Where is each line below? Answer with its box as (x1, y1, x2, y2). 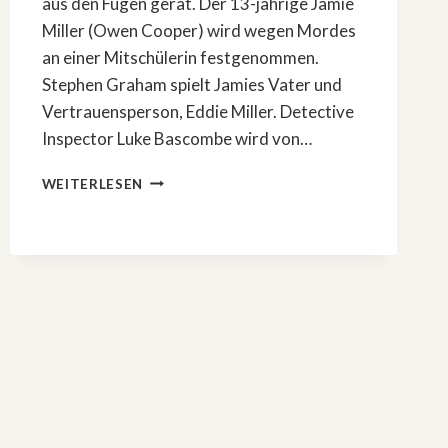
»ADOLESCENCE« (142, 232, 266, 249)
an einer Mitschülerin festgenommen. (41, 46, 319, 68)
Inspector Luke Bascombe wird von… (41, 127, 312, 149)
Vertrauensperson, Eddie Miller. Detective (41, 100, 354, 122)
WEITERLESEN (41, 175, 144, 192)
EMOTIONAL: (142, 211, 238, 228)
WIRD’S (142, 190, 195, 207)
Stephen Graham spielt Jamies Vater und (41, 73, 342, 95)
